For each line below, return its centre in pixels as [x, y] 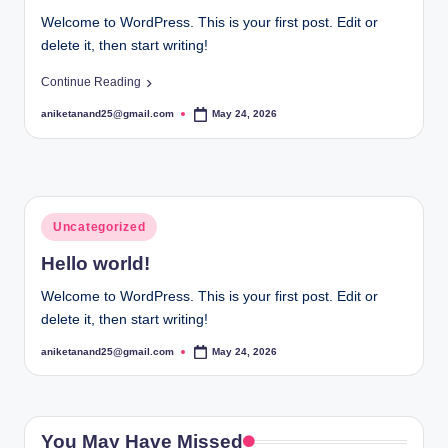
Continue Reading [91, 82]
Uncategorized [99, 226]
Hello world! [95, 263]
